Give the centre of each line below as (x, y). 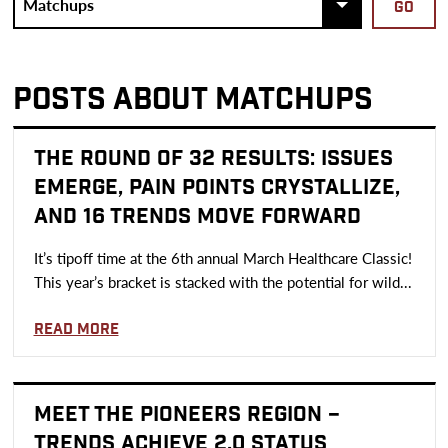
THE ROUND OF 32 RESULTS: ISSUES (213, 158)
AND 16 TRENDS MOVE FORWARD (197, 216)
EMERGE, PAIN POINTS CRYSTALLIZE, (216, 187)
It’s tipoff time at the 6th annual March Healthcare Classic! (222, 257)
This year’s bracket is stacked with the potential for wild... (222, 281)
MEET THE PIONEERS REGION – (186, 414)
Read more (76, 329)
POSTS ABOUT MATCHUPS (192, 100)
